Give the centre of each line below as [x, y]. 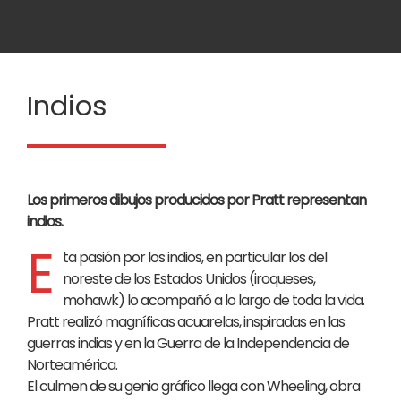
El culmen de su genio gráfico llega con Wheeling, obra [193, 386]
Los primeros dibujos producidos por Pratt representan [196, 200]
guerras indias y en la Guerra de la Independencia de [188, 343]
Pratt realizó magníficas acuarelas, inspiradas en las [186, 321]
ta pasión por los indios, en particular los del [195, 257]
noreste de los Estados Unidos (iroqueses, [189, 278]
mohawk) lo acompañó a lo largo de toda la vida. [213, 300]
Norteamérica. [72, 364]
